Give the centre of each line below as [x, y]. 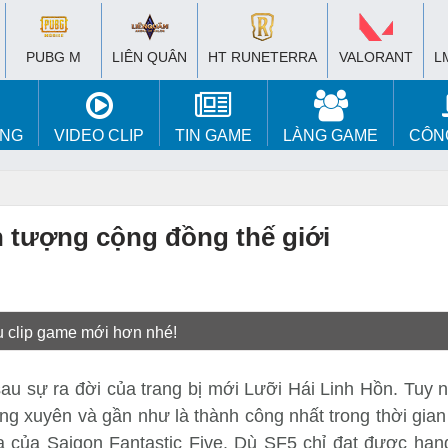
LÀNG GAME [330, 135]
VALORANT [375, 57]
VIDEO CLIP [99, 135]
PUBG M [53, 57]
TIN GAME [213, 135]
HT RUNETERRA [262, 57]
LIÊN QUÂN [149, 57]
